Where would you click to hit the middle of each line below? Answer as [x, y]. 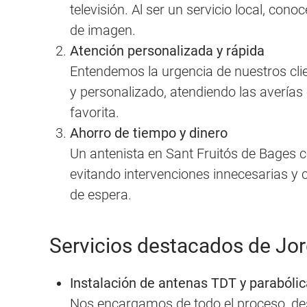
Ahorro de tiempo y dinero [149, 133]
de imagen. [103, 30]
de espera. [101, 194]
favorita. [95, 112]
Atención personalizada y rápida [167, 50]
